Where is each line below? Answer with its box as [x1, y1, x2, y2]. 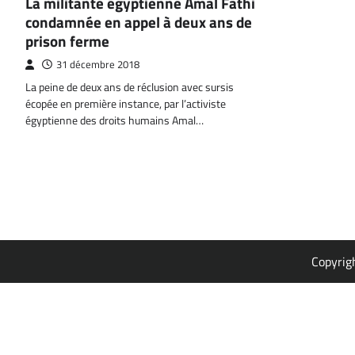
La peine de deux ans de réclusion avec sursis [25, 78, 234, 97]
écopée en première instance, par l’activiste [25, 95, 226, 113]
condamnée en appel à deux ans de [25, 10, 252, 34]
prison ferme [25, 29, 109, 53]
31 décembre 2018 [56, 57, 139, 73]
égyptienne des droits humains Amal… [25, 112, 204, 130]
